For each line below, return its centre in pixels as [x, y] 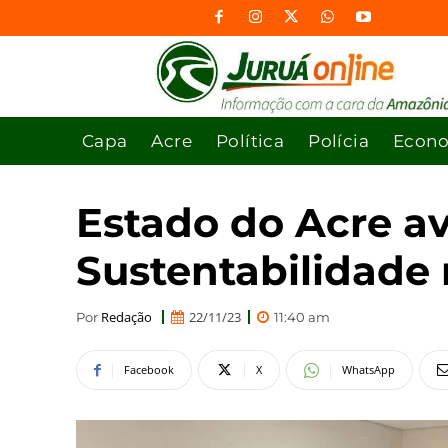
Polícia [339, 140]
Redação [126, 316]
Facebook [149, 370]
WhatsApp [368, 370]
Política [250, 140]
